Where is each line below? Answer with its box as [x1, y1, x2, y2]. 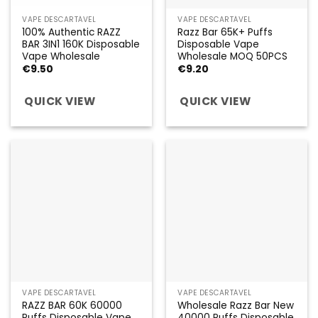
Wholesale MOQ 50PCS [177, 49, 288, 63]
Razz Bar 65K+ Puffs [177, 25, 273, 39]
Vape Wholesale [22, 49, 101, 63]
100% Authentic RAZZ [22, 25, 121, 39]
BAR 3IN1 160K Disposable [22, 37, 141, 51]
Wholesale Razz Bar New [177, 298, 295, 312]
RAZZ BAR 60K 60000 [22, 298, 123, 312]
